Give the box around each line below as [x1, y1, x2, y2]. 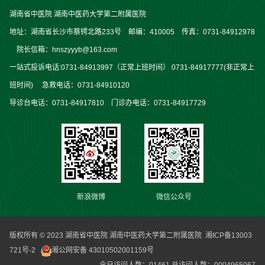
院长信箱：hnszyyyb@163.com [9, 46, 117, 54]
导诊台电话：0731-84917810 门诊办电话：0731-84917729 [9, 99, 213, 108]
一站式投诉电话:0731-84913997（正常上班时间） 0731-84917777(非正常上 [9, 63, 254, 72]
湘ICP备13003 [205, 231, 252, 240]
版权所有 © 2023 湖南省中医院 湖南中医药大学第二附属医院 [9, 231, 205, 240]
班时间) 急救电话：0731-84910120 [9, 81, 137, 90]
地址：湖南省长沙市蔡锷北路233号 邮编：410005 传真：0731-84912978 [9, 28, 255, 37]
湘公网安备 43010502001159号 [51, 246, 154, 255]
